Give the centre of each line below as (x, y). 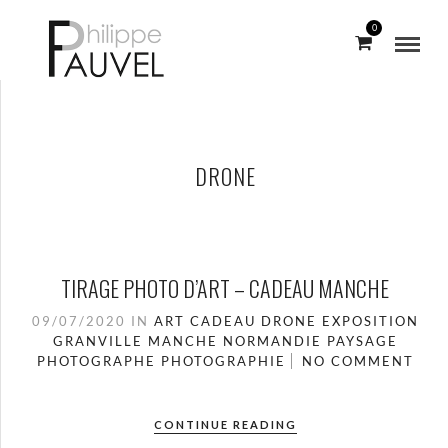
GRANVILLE (97, 341)
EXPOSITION (370, 321)
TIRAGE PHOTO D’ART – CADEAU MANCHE (225, 288)
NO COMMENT (357, 361)
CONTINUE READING (225, 424)
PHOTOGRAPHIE (223, 361)
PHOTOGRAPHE (96, 361)
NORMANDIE (272, 341)
